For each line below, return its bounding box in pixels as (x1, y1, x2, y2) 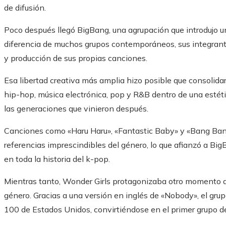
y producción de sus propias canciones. (4, 53, 147, 64)
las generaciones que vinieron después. (4, 103, 148, 114)
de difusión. (4, 3, 46, 13)
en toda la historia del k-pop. (4, 154, 110, 164)
